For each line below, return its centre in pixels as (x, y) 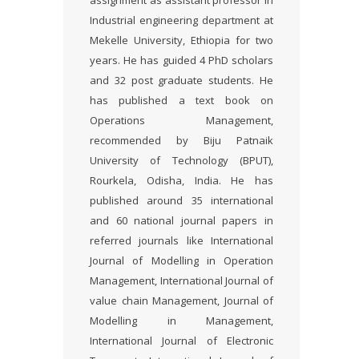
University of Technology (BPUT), (182, 160)
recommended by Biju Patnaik (182, 140)
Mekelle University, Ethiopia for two (182, 40)
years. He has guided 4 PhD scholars (182, 60)
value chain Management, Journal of (182, 301)
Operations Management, (182, 120)
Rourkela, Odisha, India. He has (182, 180)
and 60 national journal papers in (182, 220)
